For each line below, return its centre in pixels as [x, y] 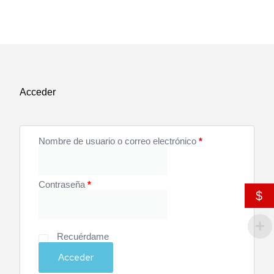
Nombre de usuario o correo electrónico [119, 141]
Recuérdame [83, 236]
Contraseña [63, 184]
